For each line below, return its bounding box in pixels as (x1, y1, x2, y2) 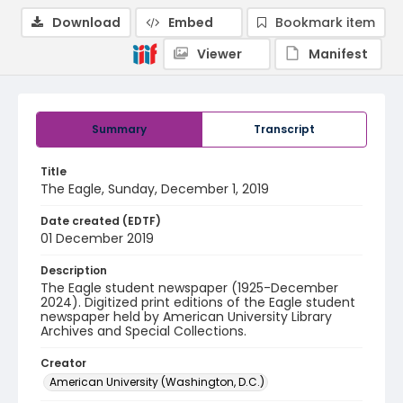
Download (52, 13, 121, 31)
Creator (40, 355, 86, 371)
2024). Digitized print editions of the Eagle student (40, 293, 355, 311)
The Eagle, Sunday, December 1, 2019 (40, 180, 269, 198)
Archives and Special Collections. (40, 322, 246, 340)
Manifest (309, 45, 368, 63)
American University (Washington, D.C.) (49, 374, 264, 390)
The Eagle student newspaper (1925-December (40, 279, 338, 297)
